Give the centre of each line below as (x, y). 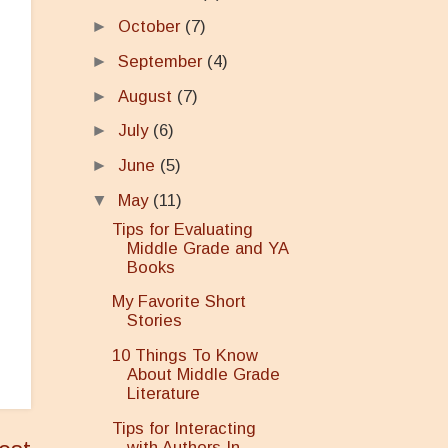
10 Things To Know (185, 356)
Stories (155, 321)
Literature (164, 394)
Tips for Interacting (184, 428)
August (147, 96)
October (151, 27)
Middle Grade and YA (208, 248)
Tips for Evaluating (183, 229)
